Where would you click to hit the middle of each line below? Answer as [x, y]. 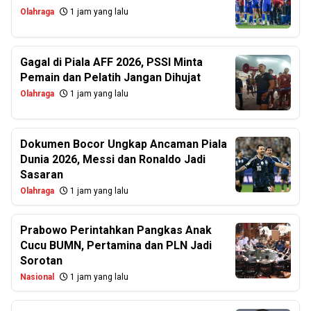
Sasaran [42, 175]
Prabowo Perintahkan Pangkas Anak [116, 230]
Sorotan [41, 261]
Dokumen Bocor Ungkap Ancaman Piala [124, 144]
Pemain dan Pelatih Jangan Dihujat [110, 77]
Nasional [37, 277]
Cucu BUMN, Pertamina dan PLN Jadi [116, 245]
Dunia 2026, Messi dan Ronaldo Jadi [113, 159]
